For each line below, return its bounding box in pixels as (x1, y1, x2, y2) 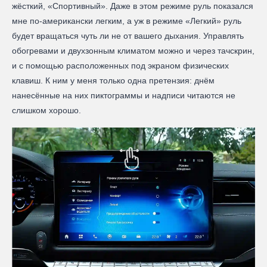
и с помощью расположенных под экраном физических (12, 60, 229, 70)
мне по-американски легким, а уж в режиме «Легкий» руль (12, 15, 241, 26)
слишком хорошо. (12, 105, 83, 115)
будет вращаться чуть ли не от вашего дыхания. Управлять (12, 30, 244, 41)
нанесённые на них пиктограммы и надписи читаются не (12, 90, 235, 100)
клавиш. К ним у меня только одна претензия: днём (12, 75, 215, 85)
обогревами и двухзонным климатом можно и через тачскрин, (12, 45, 254, 55)
